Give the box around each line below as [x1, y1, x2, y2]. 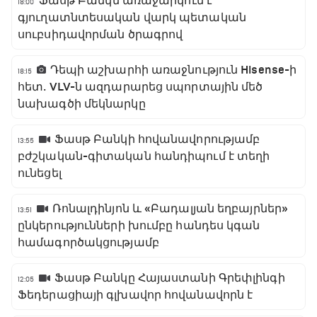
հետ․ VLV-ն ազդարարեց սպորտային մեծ [18, 80, 263, 95]
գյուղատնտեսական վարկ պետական [18, 11, 246, 25]
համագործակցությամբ [18, 236, 159, 250]
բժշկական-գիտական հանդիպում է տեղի [18, 149, 270, 164]
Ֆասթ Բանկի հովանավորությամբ [54, 132, 260, 147]
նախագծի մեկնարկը [18, 97, 146, 112]
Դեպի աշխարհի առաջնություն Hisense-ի [50, 63, 297, 78]
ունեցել [18, 166, 62, 181]
